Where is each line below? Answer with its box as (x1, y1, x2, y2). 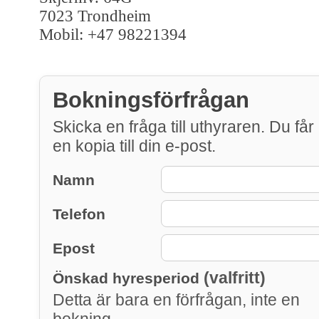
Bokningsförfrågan (53, 87, 249, 113)
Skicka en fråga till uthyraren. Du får (53, 117, 314, 136)
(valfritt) (204, 268, 266, 287)
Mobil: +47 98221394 (39, 25, 187, 43)
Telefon (53, 205, 105, 222)
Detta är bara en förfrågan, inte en (53, 290, 300, 309)
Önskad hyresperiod (53, 269, 204, 286)
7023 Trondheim (39, 6, 151, 25)
